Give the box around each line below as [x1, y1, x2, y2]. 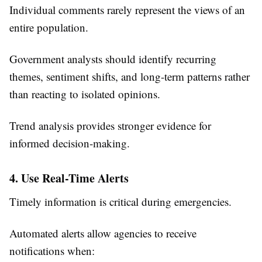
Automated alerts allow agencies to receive [9, 226, 196, 241]
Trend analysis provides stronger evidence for [9, 118, 211, 133]
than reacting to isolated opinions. [9, 87, 160, 102]
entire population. [9, 20, 88, 35]
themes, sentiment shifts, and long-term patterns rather [9, 69, 250, 84]
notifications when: [9, 243, 95, 258]
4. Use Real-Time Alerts [9, 170, 129, 187]
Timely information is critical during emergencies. [9, 194, 232, 209]
